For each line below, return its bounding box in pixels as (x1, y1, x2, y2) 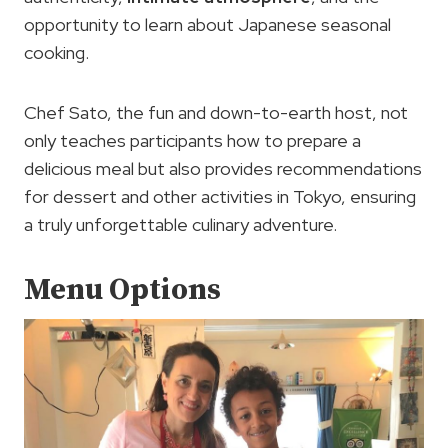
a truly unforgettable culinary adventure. (24, 213, 337, 237)
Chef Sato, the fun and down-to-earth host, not (24, 101, 408, 125)
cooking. (24, 41, 89, 65)
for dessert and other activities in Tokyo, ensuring (24, 185, 416, 209)
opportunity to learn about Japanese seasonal (24, 13, 391, 37)
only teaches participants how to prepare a (24, 129, 361, 153)
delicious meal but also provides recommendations (24, 157, 422, 181)
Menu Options (24, 271, 221, 310)
